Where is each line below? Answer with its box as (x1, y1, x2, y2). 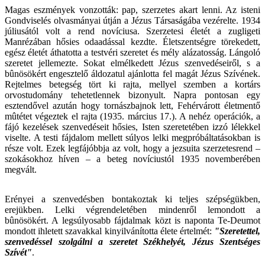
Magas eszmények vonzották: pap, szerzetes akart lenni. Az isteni (5, 5, 260, 15)
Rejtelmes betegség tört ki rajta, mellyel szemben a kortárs (5, 79, 260, 90)
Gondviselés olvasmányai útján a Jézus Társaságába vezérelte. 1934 (5, 15, 260, 26)
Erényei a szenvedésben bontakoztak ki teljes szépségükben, (5, 194, 260, 205)
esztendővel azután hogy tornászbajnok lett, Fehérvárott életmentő (5, 101, 260, 111)
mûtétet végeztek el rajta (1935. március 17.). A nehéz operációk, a (5, 111, 260, 122)
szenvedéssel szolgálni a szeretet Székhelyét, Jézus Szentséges (5, 237, 260, 247)
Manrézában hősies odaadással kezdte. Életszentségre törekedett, (5, 37, 260, 47)
